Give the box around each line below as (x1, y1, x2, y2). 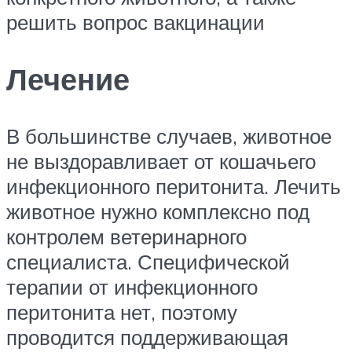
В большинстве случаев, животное (6, 123, 332, 148)
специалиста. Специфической (6, 248, 290, 274)
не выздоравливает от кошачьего (6, 148, 316, 174)
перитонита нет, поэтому (6, 299, 237, 324)
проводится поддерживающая (6, 324, 288, 350)
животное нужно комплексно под (6, 198, 310, 224)
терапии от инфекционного (6, 273, 258, 299)
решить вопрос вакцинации (6, 9, 265, 35)
